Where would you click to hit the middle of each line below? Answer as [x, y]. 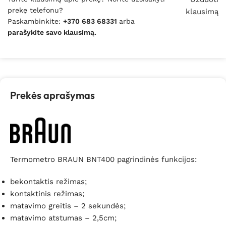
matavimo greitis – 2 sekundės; [68, 206]
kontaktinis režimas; [47, 194]
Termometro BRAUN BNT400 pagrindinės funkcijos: [103, 160]
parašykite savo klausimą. [52, 33]
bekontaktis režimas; [48, 182]
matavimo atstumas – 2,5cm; [63, 218]
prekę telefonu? [35, 10]
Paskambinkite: [35, 21]
